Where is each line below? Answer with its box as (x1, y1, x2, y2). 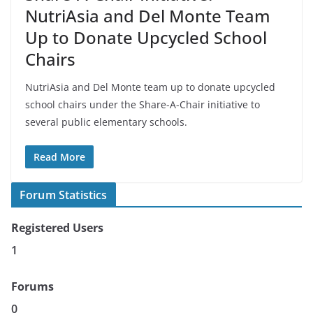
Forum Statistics (20, 187, 108, 203)
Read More (34, 150, 85, 163)
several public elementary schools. (25, 115, 187, 129)
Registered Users (11, 220, 103, 235)
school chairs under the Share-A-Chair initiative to (25, 98, 260, 111)
